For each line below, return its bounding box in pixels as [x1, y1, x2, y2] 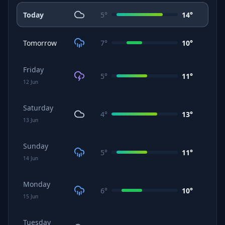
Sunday [23, 141, 48, 151]
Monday [23, 179, 50, 189]
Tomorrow [23, 38, 57, 48]
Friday [23, 65, 44, 75]
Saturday [23, 103, 53, 113]
